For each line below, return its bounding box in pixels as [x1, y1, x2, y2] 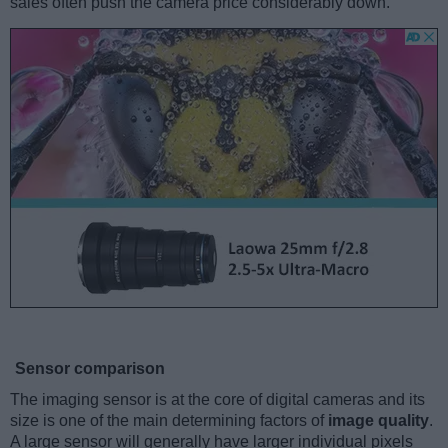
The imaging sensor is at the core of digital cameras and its [10, 390, 425, 408]
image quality [328, 411, 429, 429]
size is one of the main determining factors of [10, 411, 328, 429]
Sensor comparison [15, 359, 165, 377]
